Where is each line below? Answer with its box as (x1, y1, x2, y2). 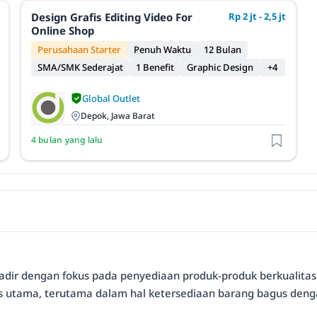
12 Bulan (203, 43, 241, 56)
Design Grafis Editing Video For (30, 10, 192, 24)
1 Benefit (135, 61, 174, 74)
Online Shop (30, 23, 94, 38)
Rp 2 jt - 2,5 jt (229, 10, 287, 23)
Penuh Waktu (133, 43, 191, 56)
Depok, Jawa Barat (80, 110, 155, 122)
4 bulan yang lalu (30, 133, 103, 146)
